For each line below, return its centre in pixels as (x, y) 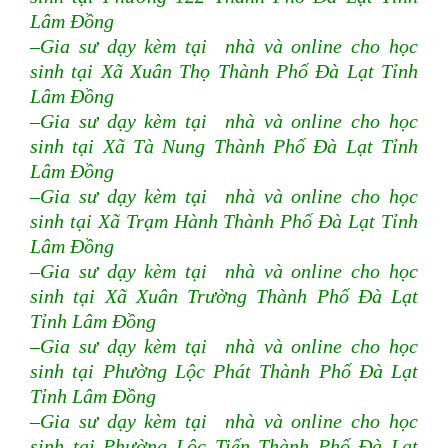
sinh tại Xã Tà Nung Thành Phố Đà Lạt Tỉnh (224, 147)
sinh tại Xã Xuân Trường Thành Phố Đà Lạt (224, 297)
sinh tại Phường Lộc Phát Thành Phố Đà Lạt (224, 372)
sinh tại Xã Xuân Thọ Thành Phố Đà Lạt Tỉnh (224, 72)
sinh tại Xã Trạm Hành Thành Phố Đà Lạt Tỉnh (224, 222)
